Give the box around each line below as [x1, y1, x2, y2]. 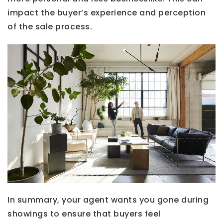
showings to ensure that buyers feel [7, 208, 161, 220]
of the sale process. [7, 20, 92, 32]
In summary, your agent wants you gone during [7, 194, 209, 206]
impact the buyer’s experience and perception [7, 6, 206, 18]
